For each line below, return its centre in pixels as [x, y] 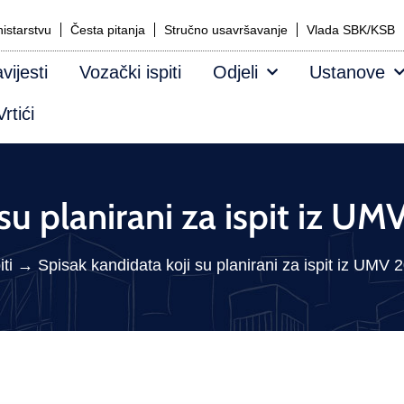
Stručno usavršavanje [226, 30]
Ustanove [347, 72]
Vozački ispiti [130, 72]
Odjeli [235, 72]
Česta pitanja [108, 30]
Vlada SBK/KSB [351, 30]
